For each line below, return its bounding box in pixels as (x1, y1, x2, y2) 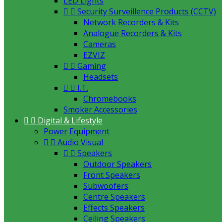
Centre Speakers (83, 191, 145, 202)
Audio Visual (57, 137, 103, 148)
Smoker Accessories (63, 104, 137, 115)
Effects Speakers (83, 202, 145, 213)
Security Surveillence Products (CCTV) (77, 6, 216, 17)
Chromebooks (83, 93, 136, 104)
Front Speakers (83, 169, 140, 180)
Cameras (83, 39, 116, 50)
